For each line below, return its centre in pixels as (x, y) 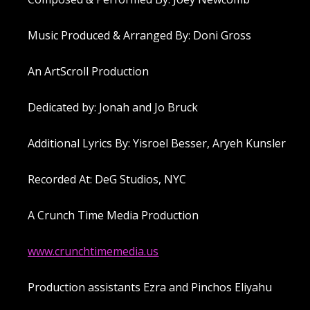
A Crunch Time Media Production (113, 215)
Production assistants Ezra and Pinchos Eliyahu (150, 287)
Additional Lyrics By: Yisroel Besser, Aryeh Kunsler (157, 143)
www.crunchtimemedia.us (93, 251)
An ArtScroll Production (89, 71)
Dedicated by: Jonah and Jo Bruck (113, 107)
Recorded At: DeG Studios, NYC (107, 179)
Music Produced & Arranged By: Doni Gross (140, 35)
